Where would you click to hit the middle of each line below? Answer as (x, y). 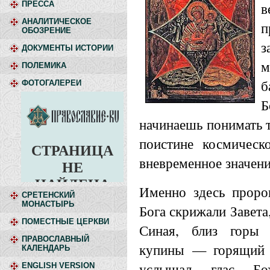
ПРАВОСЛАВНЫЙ (55, 239)
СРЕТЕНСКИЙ (48, 195)
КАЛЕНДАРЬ (46, 248)
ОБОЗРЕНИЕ (46, 30)
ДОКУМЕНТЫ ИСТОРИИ (67, 48)
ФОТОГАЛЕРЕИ (52, 83)
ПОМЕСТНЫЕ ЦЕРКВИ (65, 221)
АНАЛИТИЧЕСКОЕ (57, 21)
